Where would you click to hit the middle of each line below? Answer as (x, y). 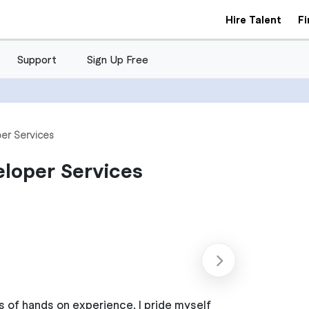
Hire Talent (253, 20)
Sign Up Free (118, 59)
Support (37, 59)
